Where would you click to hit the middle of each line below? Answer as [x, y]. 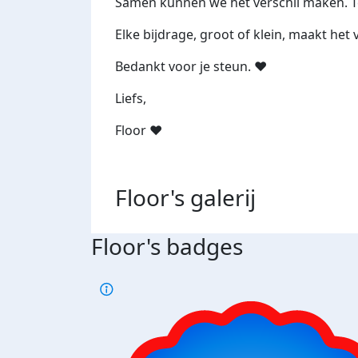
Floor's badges [167, 247]
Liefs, [131, 99]
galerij [223, 198]
